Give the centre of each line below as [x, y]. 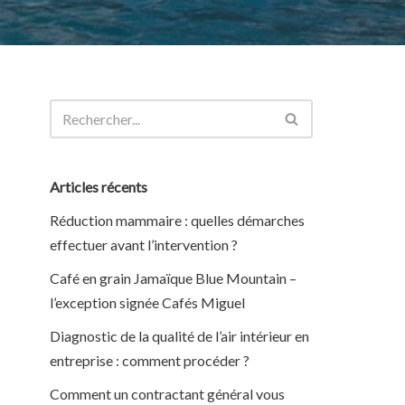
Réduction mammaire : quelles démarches [177, 220]
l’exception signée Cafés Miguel [147, 302]
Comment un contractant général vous [167, 394]
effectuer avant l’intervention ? [144, 245]
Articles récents [99, 187]
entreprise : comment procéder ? [150, 360]
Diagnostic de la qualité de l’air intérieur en [179, 336]
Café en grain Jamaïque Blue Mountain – [173, 278]
